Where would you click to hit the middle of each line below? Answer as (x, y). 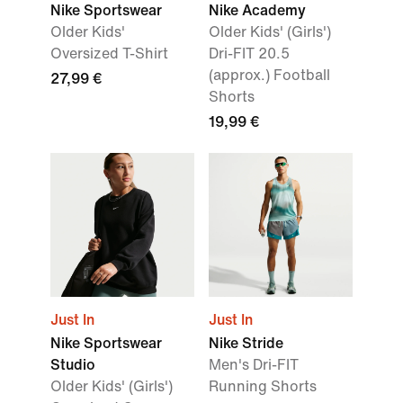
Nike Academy (257, 10)
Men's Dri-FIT (254, 365)
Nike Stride (246, 343)
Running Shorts (263, 386)
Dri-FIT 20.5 (249, 54)
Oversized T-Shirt (109, 54)
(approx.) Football (269, 75)
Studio (73, 365)
